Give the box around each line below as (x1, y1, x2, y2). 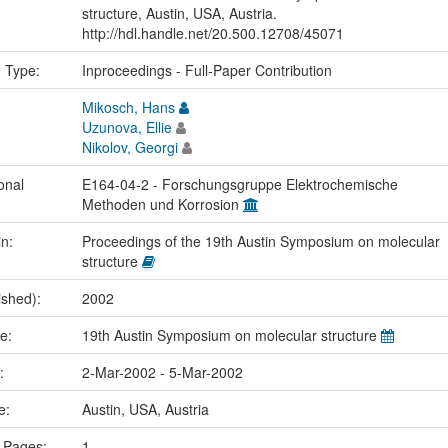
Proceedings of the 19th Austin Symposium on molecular (81, 231, 440, 252)
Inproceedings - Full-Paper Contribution (81, 60, 332, 81)
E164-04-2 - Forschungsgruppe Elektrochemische (81, 174, 398, 195)
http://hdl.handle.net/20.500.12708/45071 (81, 23, 344, 44)
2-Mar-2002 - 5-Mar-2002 (81, 362, 243, 383)
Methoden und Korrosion (81, 194, 243, 215)
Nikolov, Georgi (81, 137, 178, 158)
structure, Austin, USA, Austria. (81, 3, 277, 24)
